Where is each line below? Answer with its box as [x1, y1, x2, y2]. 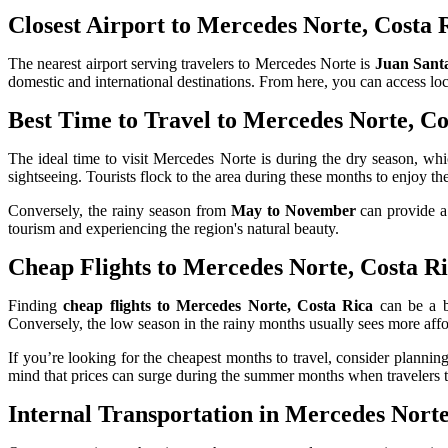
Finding [8, 296, 64, 314]
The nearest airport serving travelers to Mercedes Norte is [8, 54, 375, 72]
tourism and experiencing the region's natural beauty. [8, 219, 339, 237]
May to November [230, 201, 356, 219]
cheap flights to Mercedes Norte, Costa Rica [63, 296, 374, 314]
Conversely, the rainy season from [8, 201, 231, 219]
